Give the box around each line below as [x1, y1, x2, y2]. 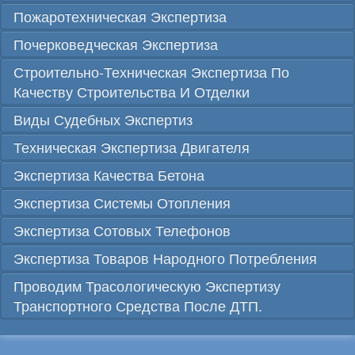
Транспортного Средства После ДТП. [13, 295, 262, 316]
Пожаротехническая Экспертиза [13, 6, 227, 27]
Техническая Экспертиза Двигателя [13, 136, 250, 158]
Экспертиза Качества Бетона [13, 164, 204, 185]
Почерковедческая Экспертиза [13, 33, 218, 55]
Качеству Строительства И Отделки [13, 81, 250, 102]
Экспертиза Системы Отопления [13, 192, 231, 213]
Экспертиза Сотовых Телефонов [13, 219, 231, 241]
